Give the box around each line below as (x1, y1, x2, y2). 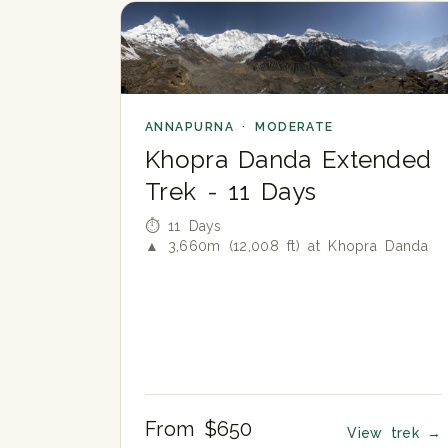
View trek (347, 425, 428, 442)
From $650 (145, 417, 253, 442)
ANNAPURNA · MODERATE (145, 119, 334, 134)
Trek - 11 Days (145, 176, 317, 206)
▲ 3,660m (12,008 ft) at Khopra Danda (145, 237, 428, 254)
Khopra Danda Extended (145, 144, 432, 174)
